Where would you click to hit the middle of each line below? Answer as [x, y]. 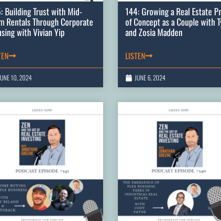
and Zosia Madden [154, 32]
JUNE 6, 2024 [150, 78]
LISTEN [135, 56]
